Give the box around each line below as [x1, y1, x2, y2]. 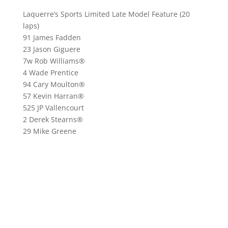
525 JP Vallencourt [22, 103, 84, 112]
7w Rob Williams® [22, 56, 85, 66]
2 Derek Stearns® [22, 115, 83, 124]
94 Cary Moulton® [22, 79, 85, 89]
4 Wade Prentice [22, 68, 78, 77]
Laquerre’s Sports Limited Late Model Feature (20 [22, 9, 190, 19]
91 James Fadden [22, 33, 81, 42]
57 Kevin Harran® [22, 91, 84, 101]
